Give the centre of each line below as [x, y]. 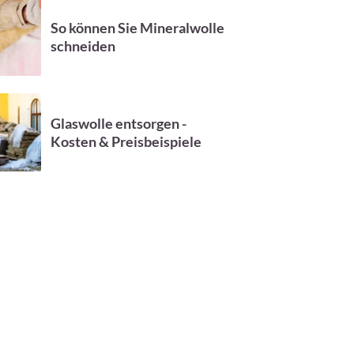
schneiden [83, 45]
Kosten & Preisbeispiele [126, 141]
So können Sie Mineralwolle [137, 27]
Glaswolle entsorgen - [118, 123]
